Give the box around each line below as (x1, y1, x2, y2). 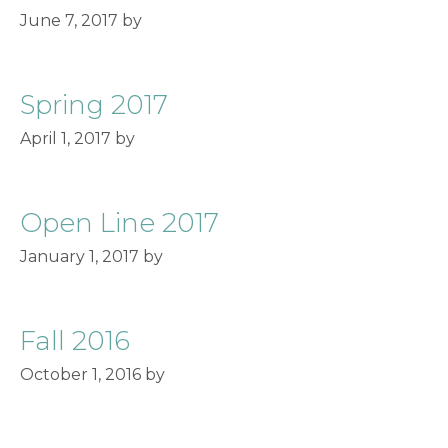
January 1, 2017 (20, 247, 139, 266)
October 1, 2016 (20, 365, 141, 384)
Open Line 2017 (20, 207, 219, 239)
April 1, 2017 (20, 129, 111, 148)
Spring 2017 (20, 89, 168, 121)
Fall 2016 (20, 325, 130, 357)
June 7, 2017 (20, 11, 118, 30)
